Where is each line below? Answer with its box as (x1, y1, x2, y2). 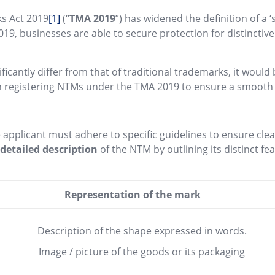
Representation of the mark (64, 188, 201, 201)
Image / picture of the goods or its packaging (39, 245, 246, 258)
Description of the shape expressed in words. (37, 224, 247, 238)
